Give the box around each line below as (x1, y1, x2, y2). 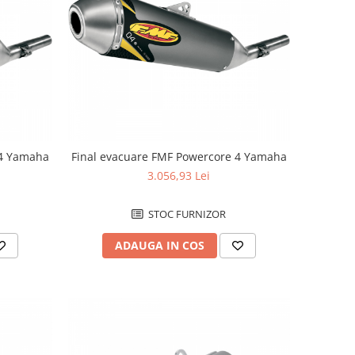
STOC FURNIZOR (146, 207, 227, 222)
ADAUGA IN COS (114, 238, 204, 254)
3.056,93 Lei (147, 168, 211, 184)
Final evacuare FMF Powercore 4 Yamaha (71, 149, 287, 165)
